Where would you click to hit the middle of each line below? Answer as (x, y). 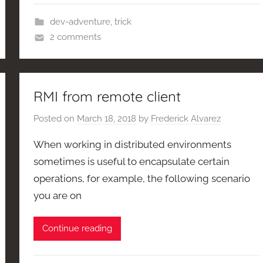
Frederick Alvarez (186, 118)
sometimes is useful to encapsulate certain (132, 161)
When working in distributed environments (133, 144)
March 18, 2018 (107, 118)
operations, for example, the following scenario (142, 178)
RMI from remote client (107, 97)
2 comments (75, 37)
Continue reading (77, 229)
